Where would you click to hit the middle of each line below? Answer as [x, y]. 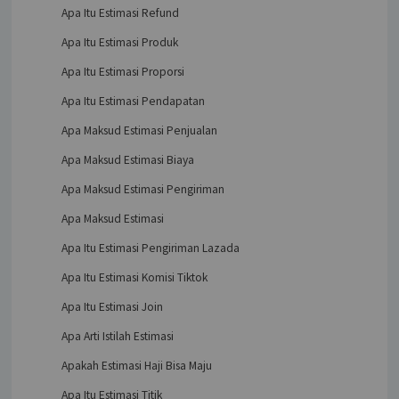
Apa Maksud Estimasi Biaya [127, 159]
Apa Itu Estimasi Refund [120, 12]
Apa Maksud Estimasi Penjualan [139, 130]
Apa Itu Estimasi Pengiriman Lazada [150, 248]
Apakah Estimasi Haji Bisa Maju [136, 365]
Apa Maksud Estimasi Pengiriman [142, 189]
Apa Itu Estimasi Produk [119, 42]
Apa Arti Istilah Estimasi [117, 336]
